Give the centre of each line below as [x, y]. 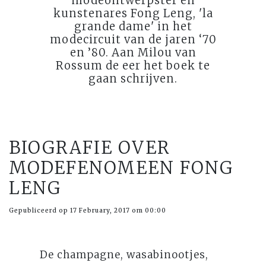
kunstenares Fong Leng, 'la [133, 13]
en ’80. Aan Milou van [133, 52]
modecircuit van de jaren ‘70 [133, 39]
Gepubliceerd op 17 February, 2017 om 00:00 [88, 210]
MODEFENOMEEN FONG [121, 168]
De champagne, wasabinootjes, [124, 254]
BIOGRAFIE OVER [90, 148]
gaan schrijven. [133, 78]
